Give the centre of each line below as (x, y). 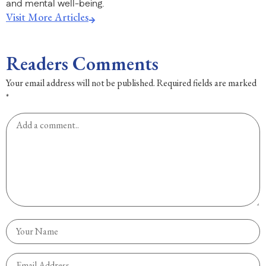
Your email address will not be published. (80, 83)
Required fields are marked (207, 83)
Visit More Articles (47, 17)
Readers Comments (82, 63)
